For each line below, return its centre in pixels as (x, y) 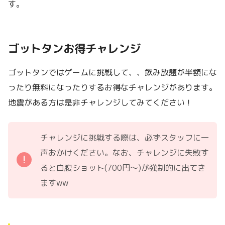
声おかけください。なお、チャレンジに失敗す (125, 153)
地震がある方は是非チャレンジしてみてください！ (100, 103)
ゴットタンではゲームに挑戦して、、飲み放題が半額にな (113, 73)
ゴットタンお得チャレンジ (74, 48)
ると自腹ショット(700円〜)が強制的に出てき (123, 168)
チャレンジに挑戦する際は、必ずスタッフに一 (125, 138)
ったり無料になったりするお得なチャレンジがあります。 (113, 88)
